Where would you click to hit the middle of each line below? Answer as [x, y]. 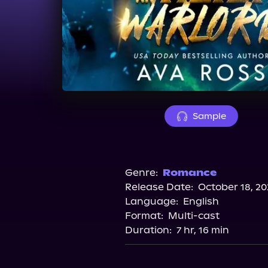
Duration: [148, 230]
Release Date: [159, 187]
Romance [189, 173]
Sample [209, 116]
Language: [151, 201]
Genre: [141, 173]
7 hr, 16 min [202, 230]
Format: [144, 216]
